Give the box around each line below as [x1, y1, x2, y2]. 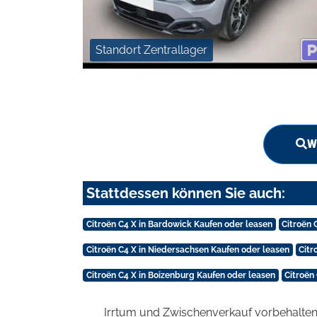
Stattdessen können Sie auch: [86, 184, 285, 202]
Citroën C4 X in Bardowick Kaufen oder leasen [86, 219, 272, 229]
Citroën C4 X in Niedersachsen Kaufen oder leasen [86, 244, 289, 255]
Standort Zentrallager [96, 43, 207, 57]
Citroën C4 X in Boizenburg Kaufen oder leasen [86, 270, 275, 280]
